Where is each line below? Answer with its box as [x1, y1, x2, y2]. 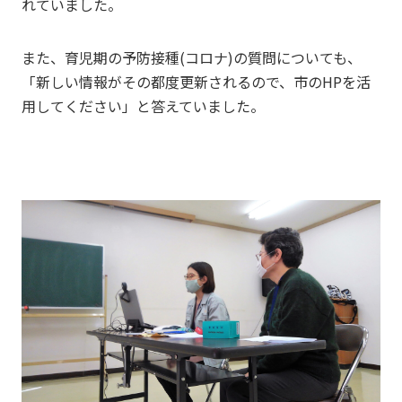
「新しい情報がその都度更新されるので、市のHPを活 [21, 70, 371, 92]
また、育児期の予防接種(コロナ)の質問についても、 [21, 46, 362, 68]
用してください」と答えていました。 [21, 94, 265, 117]
